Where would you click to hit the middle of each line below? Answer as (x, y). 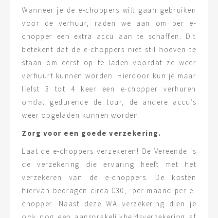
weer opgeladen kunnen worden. (81, 115)
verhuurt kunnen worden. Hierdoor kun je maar (109, 76)
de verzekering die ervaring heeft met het (109, 164)
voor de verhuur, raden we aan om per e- (109, 23)
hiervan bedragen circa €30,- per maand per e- (109, 191)
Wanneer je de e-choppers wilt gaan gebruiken (109, 10)
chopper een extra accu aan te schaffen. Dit (109, 36)
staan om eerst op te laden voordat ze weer (109, 63)
